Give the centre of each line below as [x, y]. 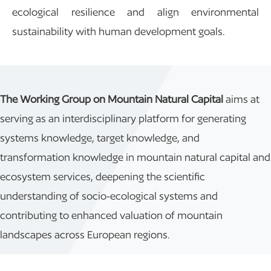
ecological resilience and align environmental [135, 11]
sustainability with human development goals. [119, 31]
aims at [243, 99]
